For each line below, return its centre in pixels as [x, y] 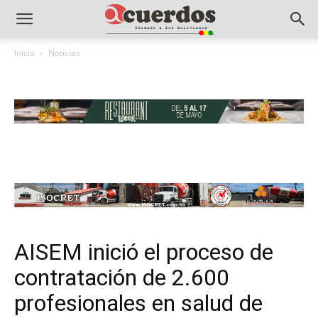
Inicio [24, 53]
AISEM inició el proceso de [144, 252]
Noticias [64, 53]
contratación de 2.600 [122, 278]
